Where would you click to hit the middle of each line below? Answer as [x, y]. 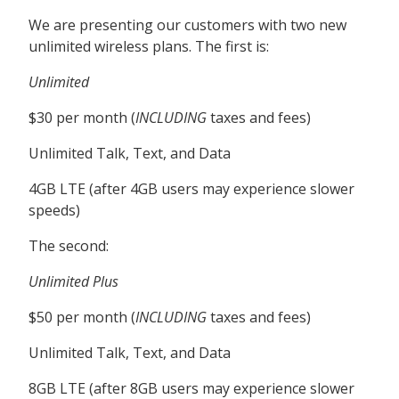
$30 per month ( [82, 118]
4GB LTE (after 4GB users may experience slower [191, 189]
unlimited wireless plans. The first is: [149, 47]
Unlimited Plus [73, 282]
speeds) [54, 211]
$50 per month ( [82, 318]
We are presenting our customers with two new [187, 25]
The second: [69, 246]
